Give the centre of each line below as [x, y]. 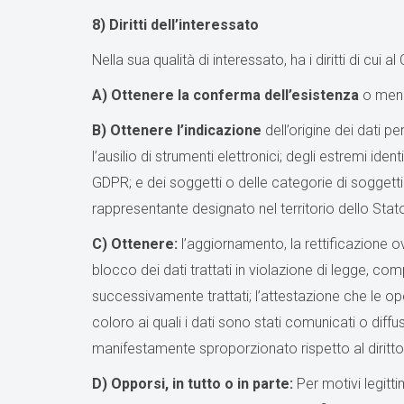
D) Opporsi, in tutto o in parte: [194, 384]
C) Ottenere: [137, 244]
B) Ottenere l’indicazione [177, 130]
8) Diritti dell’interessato [175, 25]
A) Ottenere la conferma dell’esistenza [227, 95]
